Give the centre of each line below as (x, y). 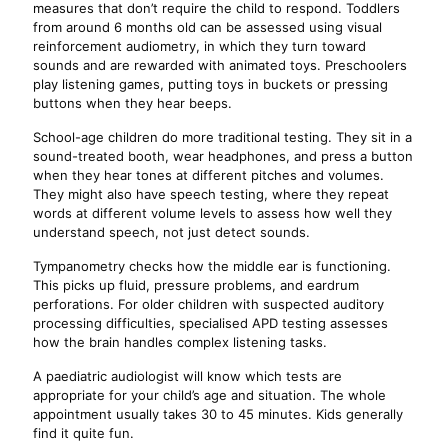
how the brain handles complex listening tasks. (180, 342)
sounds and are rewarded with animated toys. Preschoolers (220, 65)
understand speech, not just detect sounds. (171, 232)
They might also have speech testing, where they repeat (211, 194)
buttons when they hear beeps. (132, 103)
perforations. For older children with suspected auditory (208, 304)
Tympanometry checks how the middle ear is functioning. (212, 266)
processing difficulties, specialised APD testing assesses (210, 323)
